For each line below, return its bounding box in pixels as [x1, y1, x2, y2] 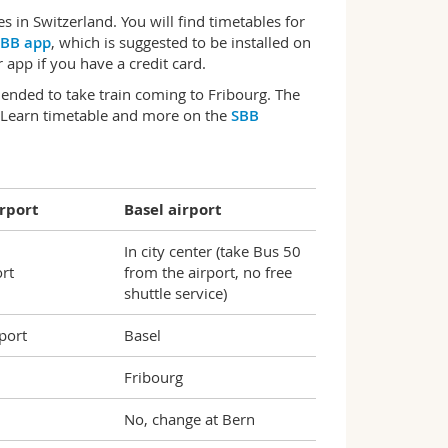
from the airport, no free [123, 262, 292, 282]
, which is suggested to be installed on [50, 32, 311, 52]
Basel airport [123, 199, 222, 220]
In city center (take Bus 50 [123, 241, 301, 261]
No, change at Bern [123, 409, 255, 429]
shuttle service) [123, 283, 227, 303]
